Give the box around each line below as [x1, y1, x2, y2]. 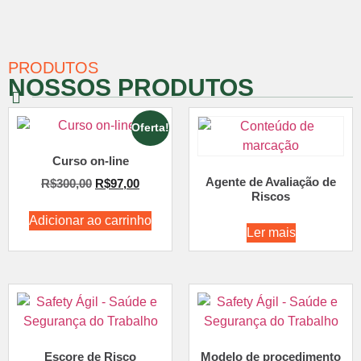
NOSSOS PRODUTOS [8, 73, 254, 101]
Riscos [251, 189, 290, 204]
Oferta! [131, 121, 169, 134]
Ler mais [246, 225, 296, 239]
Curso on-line [52, 154, 129, 168]
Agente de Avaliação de [205, 175, 336, 189]
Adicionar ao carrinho [29, 214, 151, 228]
